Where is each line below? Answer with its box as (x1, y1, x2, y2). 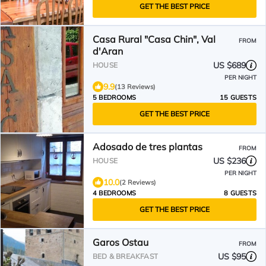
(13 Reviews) (115, 83, 156, 91)
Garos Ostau (93, 236, 148, 248)
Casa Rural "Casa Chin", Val (93, 33, 216, 45)
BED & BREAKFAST (93, 252, 158, 261)
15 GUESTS (220, 93, 256, 102)
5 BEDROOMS (93, 93, 136, 102)
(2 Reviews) (119, 178, 156, 186)
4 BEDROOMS (93, 189, 136, 197)
